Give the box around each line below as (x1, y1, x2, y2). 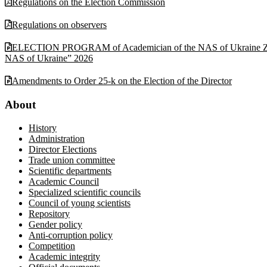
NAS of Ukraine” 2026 (5, 52, 93, 63)
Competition (29, 240, 75, 251)
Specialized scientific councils (29, 187, 141, 197)
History (29, 122, 57, 133)
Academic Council (29, 176, 99, 187)
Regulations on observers (12, 19, 107, 30)
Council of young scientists (29, 197, 131, 208)
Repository (29, 208, 70, 219)
